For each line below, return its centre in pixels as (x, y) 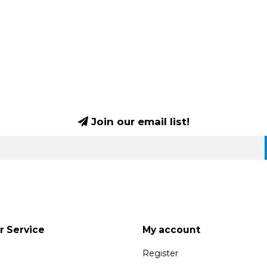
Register (160, 253)
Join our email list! (139, 121)
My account (171, 229)
